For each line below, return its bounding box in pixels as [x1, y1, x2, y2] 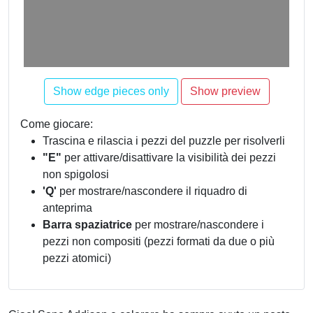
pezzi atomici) [43, 252, 111, 264]
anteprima [43, 202, 92, 214]
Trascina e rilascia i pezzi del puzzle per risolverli [43, 135, 285, 147]
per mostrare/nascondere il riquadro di [57, 185, 247, 197]
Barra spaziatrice [43, 219, 132, 231]
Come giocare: [20, 118, 93, 130]
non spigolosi [43, 168, 109, 180]
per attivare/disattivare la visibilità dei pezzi [61, 152, 276, 163]
